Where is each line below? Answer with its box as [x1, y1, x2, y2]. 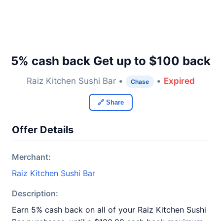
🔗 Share [97, 99, 124, 106]
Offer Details [12, 124, 74, 136]
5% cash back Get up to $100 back [10, 54, 211, 68]
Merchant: [12, 152, 51, 162]
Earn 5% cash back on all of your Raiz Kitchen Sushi [12, 205, 206, 215]
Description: [12, 188, 58, 198]
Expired [163, 76, 195, 86]
